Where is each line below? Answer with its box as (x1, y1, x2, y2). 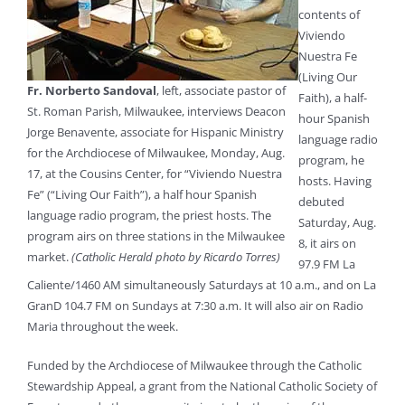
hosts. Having (298, 173, 372, 190)
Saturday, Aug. (298, 214, 376, 231)
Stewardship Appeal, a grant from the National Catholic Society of (27, 378, 377, 395)
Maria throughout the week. (27, 318, 178, 335)
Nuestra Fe (298, 48, 357, 65)
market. (27, 249, 71, 266)
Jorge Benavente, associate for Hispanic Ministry (27, 124, 284, 141)
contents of (298, 6, 360, 24)
